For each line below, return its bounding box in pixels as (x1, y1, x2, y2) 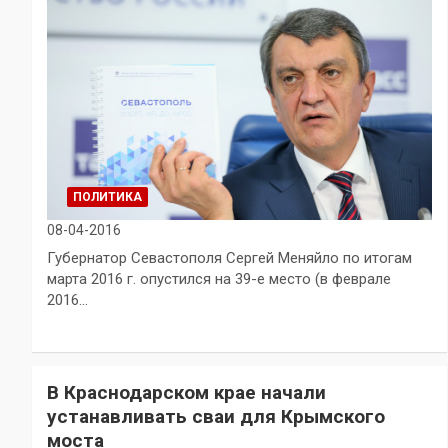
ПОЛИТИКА (73, 190, 142, 205)
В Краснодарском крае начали (47, 381, 326, 405)
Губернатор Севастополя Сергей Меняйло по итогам (47, 249, 412, 268)
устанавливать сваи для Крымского (47, 405, 385, 429)
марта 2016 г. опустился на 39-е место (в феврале (47, 270, 391, 289)
